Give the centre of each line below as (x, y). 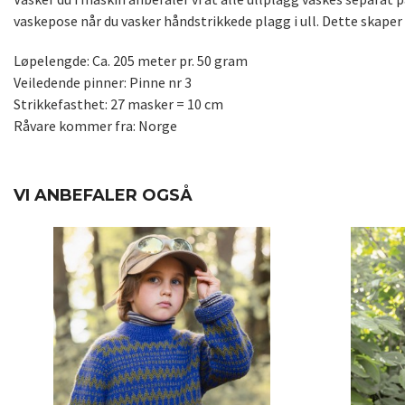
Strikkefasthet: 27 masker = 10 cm (118, 104)
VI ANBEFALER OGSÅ (103, 196)
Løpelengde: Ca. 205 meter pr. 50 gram (131, 61)
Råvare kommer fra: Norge (95, 126)
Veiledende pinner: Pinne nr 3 (103, 83)
